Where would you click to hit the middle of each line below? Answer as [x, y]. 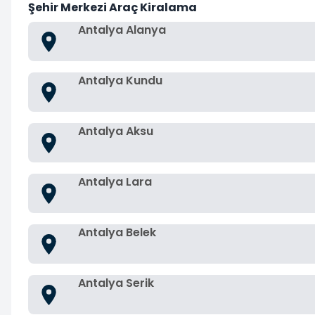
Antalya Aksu [116, 131]
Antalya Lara [115, 182]
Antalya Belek [117, 232]
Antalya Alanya [122, 30]
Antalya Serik [116, 283]
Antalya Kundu [120, 81]
